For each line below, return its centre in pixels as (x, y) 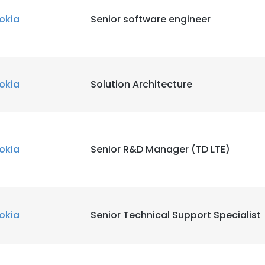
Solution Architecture (141, 84)
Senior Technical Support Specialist (176, 215)
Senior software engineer (151, 19)
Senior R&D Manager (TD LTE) (160, 149)
